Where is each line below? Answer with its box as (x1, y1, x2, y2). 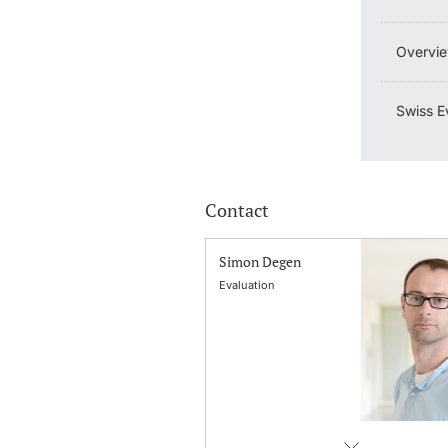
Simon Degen (219, 251, 302, 271)
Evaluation (219, 277, 276, 292)
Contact (205, 197, 270, 222)
